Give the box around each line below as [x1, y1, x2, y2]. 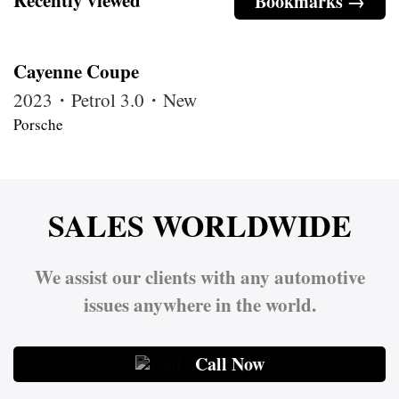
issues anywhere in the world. [83, 290, 316, 318]
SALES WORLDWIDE [47, 202, 352, 248]
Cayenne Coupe [13, 57, 139, 85]
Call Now [194, 350, 265, 377]
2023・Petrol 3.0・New [13, 86, 197, 112]
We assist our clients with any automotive [34, 263, 365, 290]
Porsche [13, 113, 63, 134]
